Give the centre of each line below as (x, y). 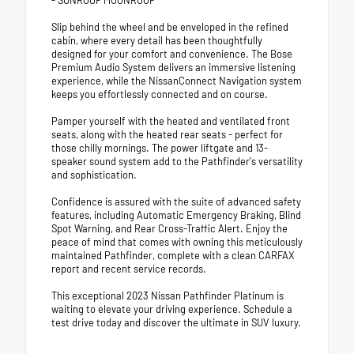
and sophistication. (94, 175)
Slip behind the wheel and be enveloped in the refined (170, 27)
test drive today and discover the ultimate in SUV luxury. (176, 323)
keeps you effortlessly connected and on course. (160, 94)
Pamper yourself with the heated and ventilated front (171, 121)
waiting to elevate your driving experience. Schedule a (172, 309)
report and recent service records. (129, 269)
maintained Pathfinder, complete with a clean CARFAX (173, 256)
